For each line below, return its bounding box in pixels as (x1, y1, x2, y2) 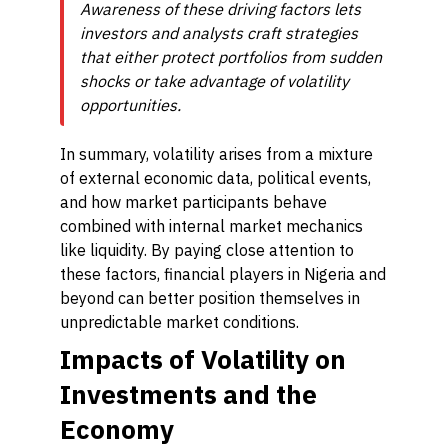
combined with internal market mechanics (60, 216, 363, 236)
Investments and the (60, 377, 317, 411)
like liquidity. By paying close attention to (60, 240, 354, 260)
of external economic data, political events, (60, 168, 371, 188)
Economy (60, 412, 174, 446)
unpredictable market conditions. (60, 312, 299, 332)
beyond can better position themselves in (60, 288, 360, 308)
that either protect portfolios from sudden (80, 47, 382, 67)
